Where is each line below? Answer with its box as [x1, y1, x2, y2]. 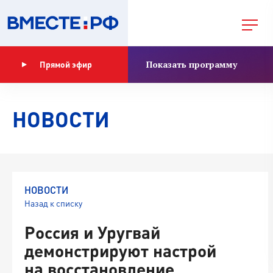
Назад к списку [24, 198, 82, 208]
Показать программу [146, 58, 237, 70]
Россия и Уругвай [24, 222, 160, 243]
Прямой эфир [39, 59, 92, 69]
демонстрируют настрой [24, 240, 216, 261]
